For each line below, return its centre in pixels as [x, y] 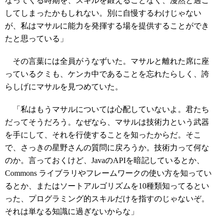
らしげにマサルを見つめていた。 [64, 87]
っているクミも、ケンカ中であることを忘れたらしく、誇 [107, 74]
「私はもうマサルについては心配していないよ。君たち [107, 109]
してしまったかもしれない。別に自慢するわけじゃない [103, 13]
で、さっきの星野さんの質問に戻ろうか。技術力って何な [107, 148]
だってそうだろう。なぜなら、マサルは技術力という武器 [107, 122]
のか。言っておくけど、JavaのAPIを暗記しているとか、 [105, 160]
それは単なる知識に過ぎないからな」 [72, 211]
